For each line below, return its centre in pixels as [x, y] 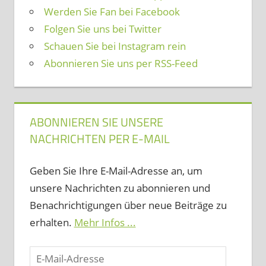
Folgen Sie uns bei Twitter [102, 28]
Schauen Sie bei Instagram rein [115, 46]
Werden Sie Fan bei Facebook [112, 11]
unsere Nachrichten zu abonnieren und [120, 188]
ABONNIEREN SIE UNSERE [96, 122]
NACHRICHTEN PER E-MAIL [99, 138]
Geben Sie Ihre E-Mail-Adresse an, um [116, 171]
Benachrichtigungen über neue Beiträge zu [128, 205]
